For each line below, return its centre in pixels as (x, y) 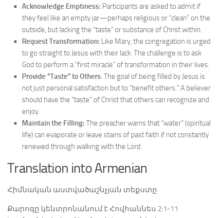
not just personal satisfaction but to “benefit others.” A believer (116, 88)
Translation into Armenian (77, 168)
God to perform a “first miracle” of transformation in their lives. (116, 65)
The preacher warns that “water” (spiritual (148, 123)
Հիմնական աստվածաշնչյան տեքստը (82, 190)
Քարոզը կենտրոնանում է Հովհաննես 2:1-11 (93, 209)
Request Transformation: (61, 41)
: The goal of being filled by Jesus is (153, 76)
